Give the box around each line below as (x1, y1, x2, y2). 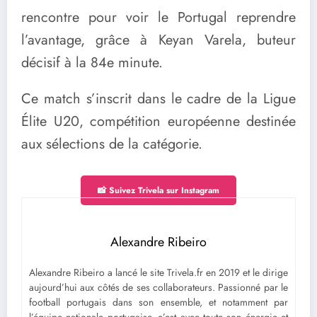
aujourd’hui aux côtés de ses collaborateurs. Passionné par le (29, 280, 288, 295)
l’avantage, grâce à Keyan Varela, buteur (21, 30, 296, 51)
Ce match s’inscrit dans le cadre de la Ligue (21, 88, 296, 110)
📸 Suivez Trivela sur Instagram (98, 184, 219, 197)
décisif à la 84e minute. (21, 52, 163, 74)
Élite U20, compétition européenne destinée (21, 111, 296, 132)
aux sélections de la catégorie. (21, 134, 202, 155)
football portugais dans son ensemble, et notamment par (29, 295, 288, 310)
